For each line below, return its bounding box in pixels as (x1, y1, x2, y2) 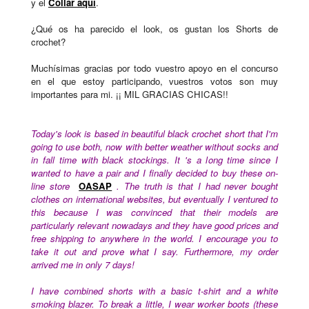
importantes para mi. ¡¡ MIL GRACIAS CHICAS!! (31, 88, 228, 101)
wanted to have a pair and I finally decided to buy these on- (31, 166, 278, 180)
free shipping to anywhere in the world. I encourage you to (31, 232, 278, 246)
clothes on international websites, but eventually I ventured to (31, 192, 278, 206)
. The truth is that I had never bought (117, 179, 278, 193)
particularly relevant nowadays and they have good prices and (31, 219, 278, 232)
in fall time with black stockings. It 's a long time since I (31, 153, 278, 167)
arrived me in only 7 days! (31, 258, 134, 272)
